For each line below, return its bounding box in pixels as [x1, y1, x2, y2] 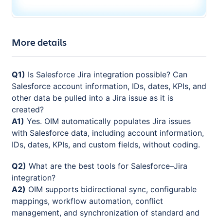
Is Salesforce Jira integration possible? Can [25, 70, 187, 80]
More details [12, 36, 67, 49]
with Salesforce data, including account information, [12, 128, 204, 138]
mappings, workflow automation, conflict [12, 196, 163, 206]
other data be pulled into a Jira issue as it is [12, 93, 173, 103]
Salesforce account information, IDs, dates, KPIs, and [12, 81, 206, 91]
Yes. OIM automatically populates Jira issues [24, 116, 191, 127]
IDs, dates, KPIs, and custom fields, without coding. [12, 140, 200, 150]
